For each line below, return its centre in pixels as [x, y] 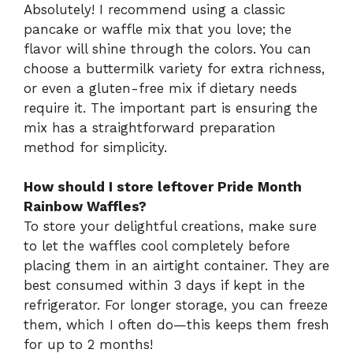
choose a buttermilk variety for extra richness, [174, 68]
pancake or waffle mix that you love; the [158, 29]
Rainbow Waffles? [85, 207]
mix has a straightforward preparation [150, 127]
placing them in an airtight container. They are [176, 266]
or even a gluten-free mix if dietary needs [160, 88]
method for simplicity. [95, 147]
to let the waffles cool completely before [157, 246]
